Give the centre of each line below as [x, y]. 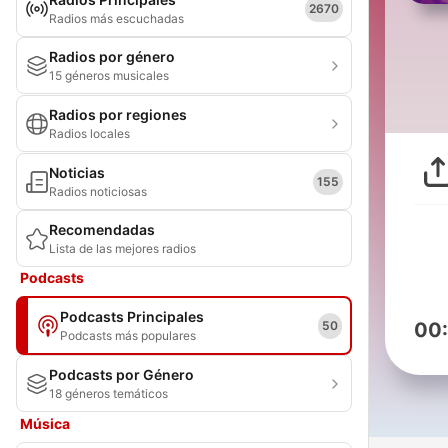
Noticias [77, 172]
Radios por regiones [118, 114]
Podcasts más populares [128, 335]
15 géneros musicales [109, 75]
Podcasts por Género [121, 374]
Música [45, 423]
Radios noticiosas [98, 191]
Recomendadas [102, 229]
